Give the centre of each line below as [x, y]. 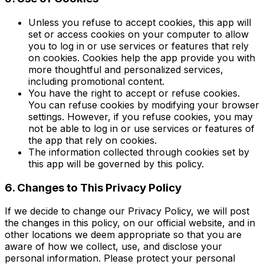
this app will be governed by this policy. [116, 164]
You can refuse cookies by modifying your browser [144, 105]
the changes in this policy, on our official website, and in [130, 223]
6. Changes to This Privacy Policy [93, 187]
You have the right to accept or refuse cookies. [134, 93]
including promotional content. [96, 81]
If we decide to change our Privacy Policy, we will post [127, 211]
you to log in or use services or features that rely [138, 46]
